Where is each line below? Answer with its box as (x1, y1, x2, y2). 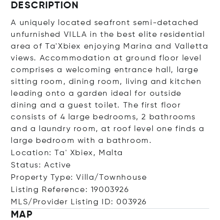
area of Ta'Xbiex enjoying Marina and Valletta (11, 42, 209, 51)
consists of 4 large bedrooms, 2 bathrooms (11, 113, 196, 121)
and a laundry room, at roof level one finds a (11, 125, 205, 133)
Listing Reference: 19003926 (11, 186, 129, 194)
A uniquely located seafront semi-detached (11, 19, 199, 27)
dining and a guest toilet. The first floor (11, 101, 181, 110)
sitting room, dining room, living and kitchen (11, 78, 202, 86)
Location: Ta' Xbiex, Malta (11, 149, 124, 157)
